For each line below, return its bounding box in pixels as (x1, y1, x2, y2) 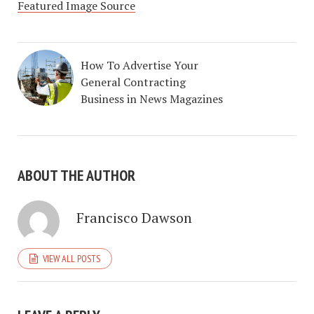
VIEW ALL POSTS (43, 252, 100, 266)
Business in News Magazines (81, 91, 223, 107)
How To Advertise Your (81, 57, 198, 74)
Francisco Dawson (76, 208, 192, 228)
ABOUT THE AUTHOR (18, 165, 135, 186)
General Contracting (81, 74, 186, 90)
